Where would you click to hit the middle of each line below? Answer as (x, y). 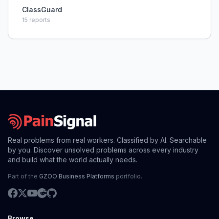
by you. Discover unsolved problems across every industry (103, 150)
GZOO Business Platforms (77, 176)
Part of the (23, 176)
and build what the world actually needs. (73, 160)
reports (39, 20)
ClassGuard (42, 10)
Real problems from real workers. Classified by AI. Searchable (107, 140)
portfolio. (128, 176)
